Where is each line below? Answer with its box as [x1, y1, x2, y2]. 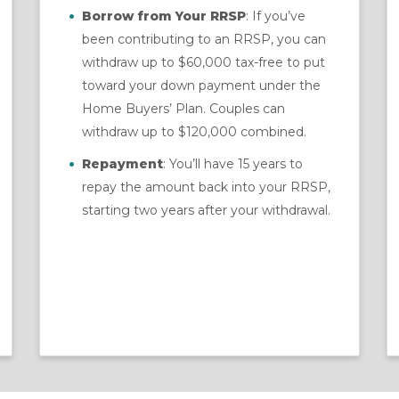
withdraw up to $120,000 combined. [82, 123, 306, 140]
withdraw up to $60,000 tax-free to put [82, 53, 325, 70]
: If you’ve [246, 7, 305, 24]
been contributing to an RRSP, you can [82, 30, 326, 47]
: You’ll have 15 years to [163, 155, 303, 172]
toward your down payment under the [82, 77, 321, 94]
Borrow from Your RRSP [82, 7, 246, 24]
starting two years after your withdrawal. [82, 201, 330, 218]
